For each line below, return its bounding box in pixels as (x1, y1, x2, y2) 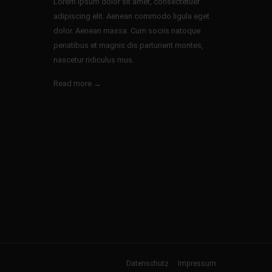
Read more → (53, 79, 102, 89)
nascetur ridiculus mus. (53, 55, 135, 65)
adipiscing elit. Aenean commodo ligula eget (53, 12, 210, 21)
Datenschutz (126, 259, 169, 268)
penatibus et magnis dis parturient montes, (53, 41, 204, 50)
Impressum (178, 259, 216, 268)
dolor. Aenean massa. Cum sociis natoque (53, 26, 201, 36)
